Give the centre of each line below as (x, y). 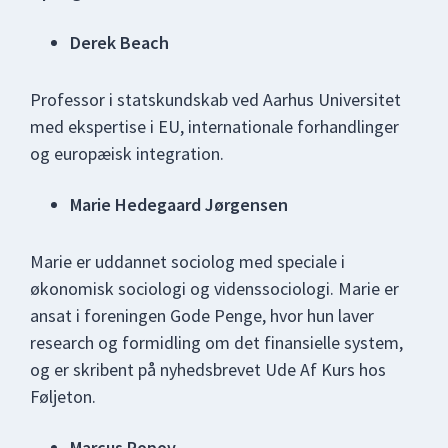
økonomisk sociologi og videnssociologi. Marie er (214, 289)
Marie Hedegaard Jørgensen (179, 205)
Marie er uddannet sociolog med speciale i (187, 262)
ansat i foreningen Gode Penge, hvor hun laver (202, 316)
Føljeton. (71, 397)
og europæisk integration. (129, 154)
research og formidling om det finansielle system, (216, 343)
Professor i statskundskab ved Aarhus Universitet (215, 100)
